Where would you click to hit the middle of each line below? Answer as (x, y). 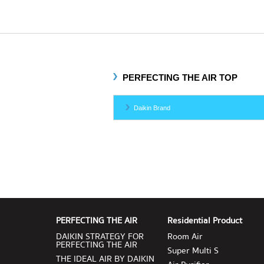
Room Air (185, 237)
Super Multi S (193, 251)
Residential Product (205, 221)
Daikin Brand (152, 108)
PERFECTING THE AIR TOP (180, 77)
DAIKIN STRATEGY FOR (100, 237)
